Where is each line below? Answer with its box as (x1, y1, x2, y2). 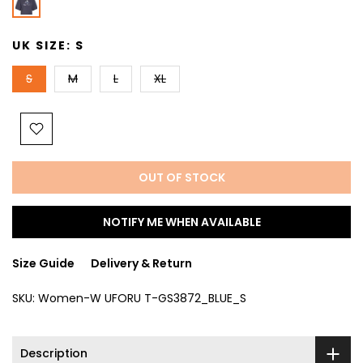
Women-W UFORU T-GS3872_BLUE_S (38, 289, 246, 306)
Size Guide (12, 254, 75, 271)
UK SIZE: (12, 36, 75, 53)
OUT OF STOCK (138, 169, 225, 186)
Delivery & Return (91, 254, 192, 271)
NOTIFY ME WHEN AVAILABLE (102, 213, 261, 230)
